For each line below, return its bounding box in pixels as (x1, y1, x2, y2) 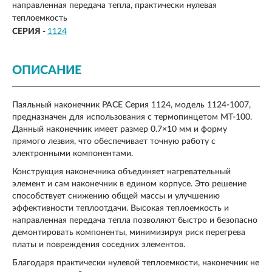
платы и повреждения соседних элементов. (12, 240, 185, 249)
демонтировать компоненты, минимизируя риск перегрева (12, 228, 245, 237)
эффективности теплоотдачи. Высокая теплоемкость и (12, 203, 229, 212)
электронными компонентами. (12, 149, 133, 158)
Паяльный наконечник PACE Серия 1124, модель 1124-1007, (12, 100, 251, 109)
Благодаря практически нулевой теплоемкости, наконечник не (12, 258, 259, 267)
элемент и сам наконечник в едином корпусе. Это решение (12, 179, 246, 188)
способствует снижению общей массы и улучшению (12, 191, 220, 200)
